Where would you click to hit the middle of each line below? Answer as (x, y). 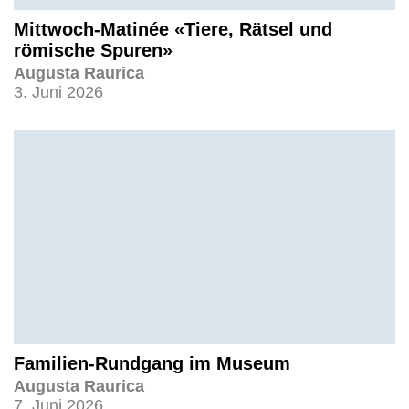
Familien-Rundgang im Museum (152, 363)
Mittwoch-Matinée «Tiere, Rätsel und (173, 29)
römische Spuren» (93, 50)
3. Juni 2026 (58, 92)
